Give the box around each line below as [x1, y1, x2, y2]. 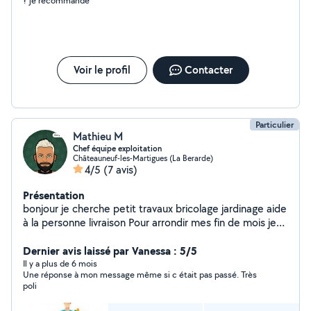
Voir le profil [73, 62, 131, 77]
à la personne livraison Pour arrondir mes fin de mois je [23, 215, 276, 230]
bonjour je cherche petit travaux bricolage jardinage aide [23, 201, 287, 216]
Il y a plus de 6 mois [23, 258, 97, 269]
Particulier [255, 119, 294, 131]
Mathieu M [73, 129, 123, 144]
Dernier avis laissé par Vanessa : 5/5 [23, 243, 197, 258]
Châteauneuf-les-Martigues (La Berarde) [73, 153, 213, 163]
